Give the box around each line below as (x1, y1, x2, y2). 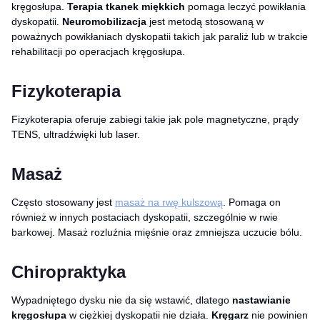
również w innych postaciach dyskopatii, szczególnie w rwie (11, 211, 278, 223)
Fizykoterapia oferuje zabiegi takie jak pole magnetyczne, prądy (11, 113, 299, 125)
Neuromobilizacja (62, 15, 146, 27)
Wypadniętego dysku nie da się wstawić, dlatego (11, 294, 232, 306)
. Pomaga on (223, 196, 281, 208)
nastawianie (232, 294, 291, 306)
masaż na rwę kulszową (115, 196, 223, 208)
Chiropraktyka (11, 261, 126, 281)
